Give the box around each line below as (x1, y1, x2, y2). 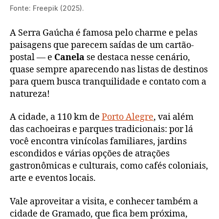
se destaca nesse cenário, (85, 51, 190, 63)
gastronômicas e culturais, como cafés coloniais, (10, 160, 208, 172)
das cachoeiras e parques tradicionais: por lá (10, 124, 193, 135)
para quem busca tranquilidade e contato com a (10, 76, 206, 88)
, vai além (153, 111, 194, 123)
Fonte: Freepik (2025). (10, 3, 84, 12)
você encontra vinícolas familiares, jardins (10, 136, 187, 148)
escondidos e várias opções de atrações (10, 148, 170, 160)
